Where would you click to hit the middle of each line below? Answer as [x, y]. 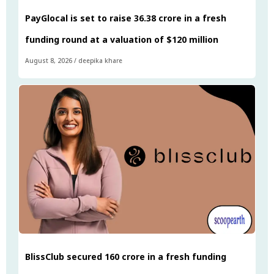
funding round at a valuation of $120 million [122, 39]
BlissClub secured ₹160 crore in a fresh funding [126, 257]
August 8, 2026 [49, 60]
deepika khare [100, 60]
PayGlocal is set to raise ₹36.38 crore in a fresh [126, 18]
